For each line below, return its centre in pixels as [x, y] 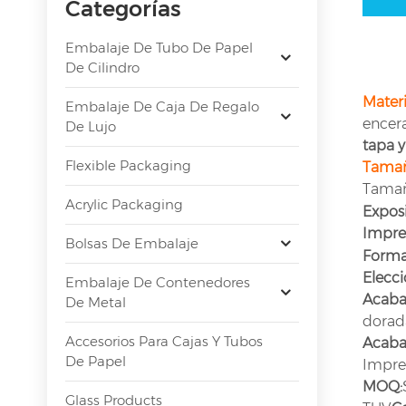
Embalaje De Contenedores [158, 282]
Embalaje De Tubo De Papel [159, 47]
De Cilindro [102, 67]
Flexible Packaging [128, 165]
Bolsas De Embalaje [132, 243]
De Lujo [91, 126]
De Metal [96, 302]
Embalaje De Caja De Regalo [162, 106]
